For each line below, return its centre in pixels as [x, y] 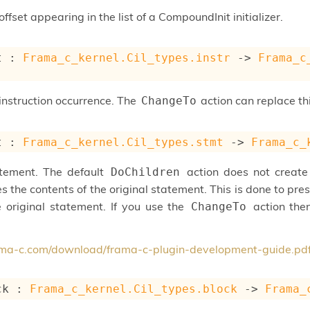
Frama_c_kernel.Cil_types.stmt [124, 142]
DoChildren [146, 172]
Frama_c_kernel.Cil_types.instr [127, 57]
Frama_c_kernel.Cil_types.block [134, 289]
